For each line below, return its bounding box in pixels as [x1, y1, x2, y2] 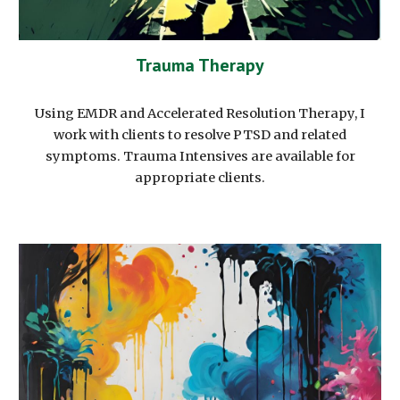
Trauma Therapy [136, 53, 264, 77]
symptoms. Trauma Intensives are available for [45, 147, 355, 164]
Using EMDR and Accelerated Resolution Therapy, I [35, 104, 365, 121]
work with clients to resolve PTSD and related [54, 126, 346, 143]
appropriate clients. [135, 169, 265, 186]
